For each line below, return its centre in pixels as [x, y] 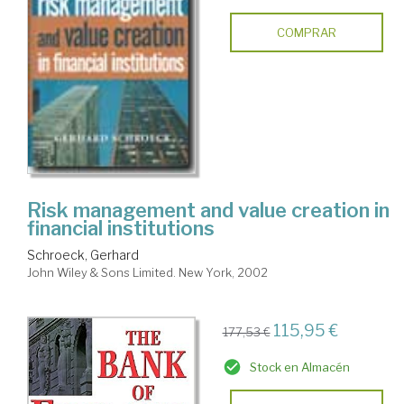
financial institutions [121, 229]
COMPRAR [306, 32]
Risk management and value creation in [208, 211]
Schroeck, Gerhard [83, 255]
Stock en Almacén [299, 367]
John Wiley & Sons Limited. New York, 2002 [147, 273]
